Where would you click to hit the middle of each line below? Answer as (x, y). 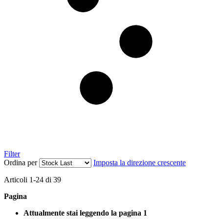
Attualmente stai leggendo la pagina (82, 213)
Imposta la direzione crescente (140, 163)
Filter (12, 154)
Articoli (17, 180)
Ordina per (21, 163)
